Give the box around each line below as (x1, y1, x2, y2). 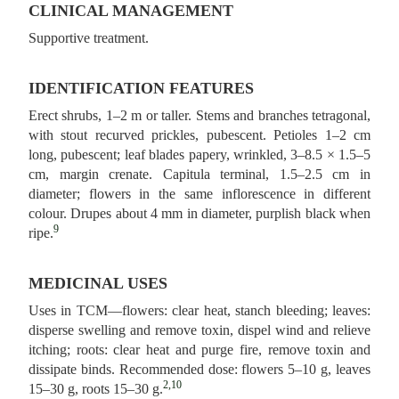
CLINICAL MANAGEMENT (28, 2, 233, 20)
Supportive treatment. (28, 30, 149, 46)
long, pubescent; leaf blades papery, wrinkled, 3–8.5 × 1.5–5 (28, 147, 370, 163)
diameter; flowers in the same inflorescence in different (28, 186, 370, 202)
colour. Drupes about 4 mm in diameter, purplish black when (28, 206, 370, 222)
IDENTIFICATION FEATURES (28, 79, 254, 98)
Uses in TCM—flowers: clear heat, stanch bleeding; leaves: (28, 303, 370, 319)
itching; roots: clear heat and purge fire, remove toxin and (28, 342, 370, 358)
